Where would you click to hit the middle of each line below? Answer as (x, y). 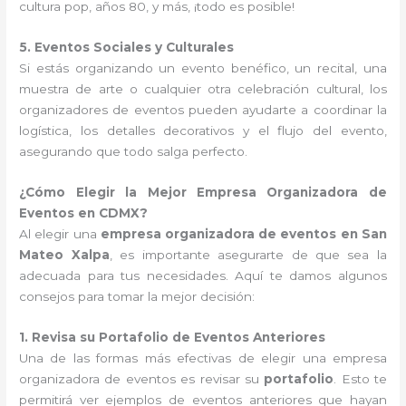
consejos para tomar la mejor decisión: (137, 296)
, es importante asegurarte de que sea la (248, 254)
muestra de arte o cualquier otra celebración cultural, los (203, 88)
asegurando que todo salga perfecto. (134, 151)
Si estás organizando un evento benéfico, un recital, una (203, 68)
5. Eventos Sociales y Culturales (127, 47)
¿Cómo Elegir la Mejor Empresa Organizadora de (203, 192)
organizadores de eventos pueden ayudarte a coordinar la (203, 109)
